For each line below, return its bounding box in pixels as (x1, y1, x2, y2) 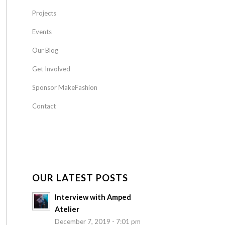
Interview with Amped (54, 193, 131, 202)
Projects (32, 9, 56, 18)
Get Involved (32, 65, 70, 73)
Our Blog (32, 46, 58, 55)
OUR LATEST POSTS (32, 172, 128, 184)
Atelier (54, 205, 79, 214)
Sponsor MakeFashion (32, 83, 97, 92)
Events (32, 28, 52, 36)
